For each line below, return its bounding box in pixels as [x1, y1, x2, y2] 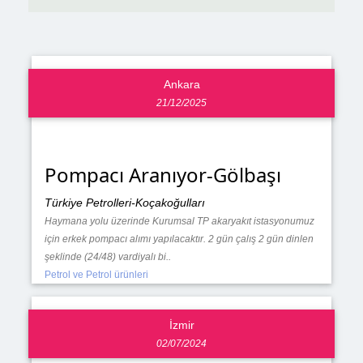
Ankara [163, 78, 200, 92]
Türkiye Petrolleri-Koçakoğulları [44, 196, 205, 210]
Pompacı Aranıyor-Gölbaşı [44, 161, 281, 189]
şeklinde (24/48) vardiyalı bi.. [44, 251, 171, 263]
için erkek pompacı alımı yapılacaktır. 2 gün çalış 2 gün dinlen [44, 233, 314, 246]
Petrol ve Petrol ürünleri [44, 269, 148, 281]
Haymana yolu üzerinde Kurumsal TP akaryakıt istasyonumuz [44, 216, 314, 228]
